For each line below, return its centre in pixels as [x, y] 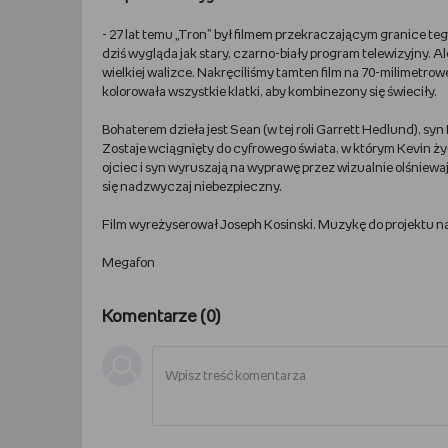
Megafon [128, 263]
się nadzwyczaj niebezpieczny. [192, 187]
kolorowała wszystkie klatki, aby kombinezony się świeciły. [269, 92]
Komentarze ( [154, 316]
